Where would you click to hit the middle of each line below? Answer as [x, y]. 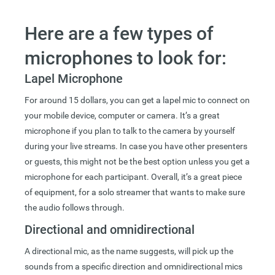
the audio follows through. [77, 208]
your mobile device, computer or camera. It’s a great [122, 116]
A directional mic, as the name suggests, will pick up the [129, 251]
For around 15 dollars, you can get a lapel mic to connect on [137, 100]
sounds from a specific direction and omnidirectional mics [134, 267]
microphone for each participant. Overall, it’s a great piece [133, 177]
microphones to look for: [126, 58]
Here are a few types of [119, 34]
